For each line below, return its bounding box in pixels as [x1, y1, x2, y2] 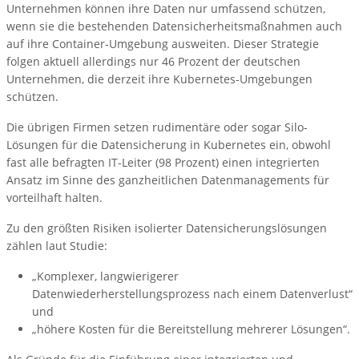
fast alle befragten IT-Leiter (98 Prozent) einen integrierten [6, 155, 320, 171]
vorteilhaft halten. [6, 190, 103, 206]
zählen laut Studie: [6, 238, 107, 254]
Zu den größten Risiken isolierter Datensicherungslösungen [6, 220, 327, 236]
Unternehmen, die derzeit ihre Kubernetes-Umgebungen [6, 71, 313, 87]
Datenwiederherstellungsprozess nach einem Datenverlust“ [32, 286, 353, 302]
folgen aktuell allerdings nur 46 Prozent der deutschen [6, 54, 301, 70]
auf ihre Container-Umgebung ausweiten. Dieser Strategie [6, 36, 319, 52]
